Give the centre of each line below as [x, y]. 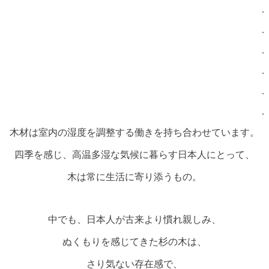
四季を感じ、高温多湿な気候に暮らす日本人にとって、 [134, 154]
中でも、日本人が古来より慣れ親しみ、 [134, 219]
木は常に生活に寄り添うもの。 [134, 177]
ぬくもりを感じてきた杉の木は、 [134, 241]
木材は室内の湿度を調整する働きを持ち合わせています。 [134, 132]
